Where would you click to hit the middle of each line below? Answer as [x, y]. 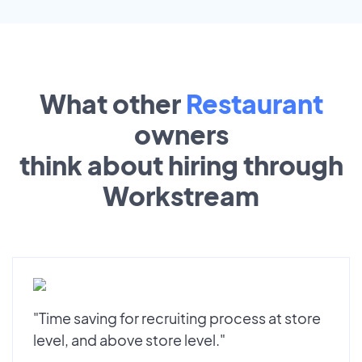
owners [181, 134]
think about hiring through [181, 164]
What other [112, 103]
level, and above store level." [129, 339]
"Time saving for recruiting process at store [177, 318]
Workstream [181, 195]
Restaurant [254, 103]
